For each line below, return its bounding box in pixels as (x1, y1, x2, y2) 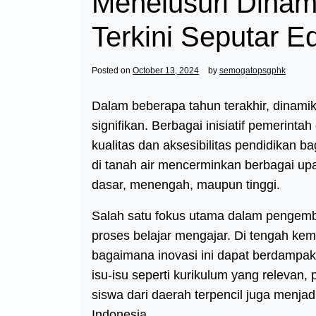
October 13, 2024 (133, 66, 199, 75)
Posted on (92, 66, 133, 75)
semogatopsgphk (219, 66, 286, 75)
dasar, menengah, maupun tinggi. (92, 178, 280, 192)
